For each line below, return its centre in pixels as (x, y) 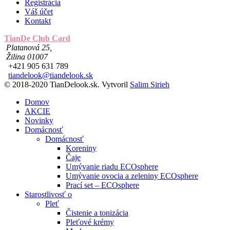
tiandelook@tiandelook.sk (51, 75)
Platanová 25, (29, 48)
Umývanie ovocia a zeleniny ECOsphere (132, 176)
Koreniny (81, 148)
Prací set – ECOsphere (102, 185)
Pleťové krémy (90, 222)
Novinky (39, 121)
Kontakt (38, 21)
